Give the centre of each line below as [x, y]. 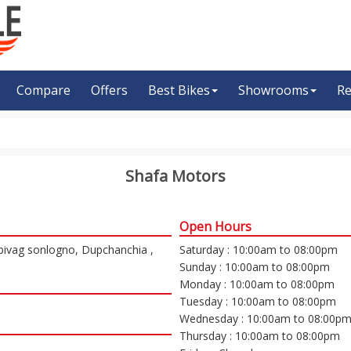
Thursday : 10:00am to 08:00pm [260, 335]
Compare [43, 90]
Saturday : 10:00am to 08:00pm [259, 249]
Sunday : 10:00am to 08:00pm [255, 266]
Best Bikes [179, 90]
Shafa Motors [175, 175]
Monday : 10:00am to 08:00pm [257, 284]
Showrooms [273, 90]
